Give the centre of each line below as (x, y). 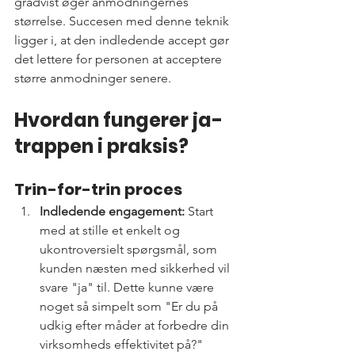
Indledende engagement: (112, 212)
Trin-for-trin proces (98, 190)
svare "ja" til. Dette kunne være (128, 288)
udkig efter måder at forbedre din (136, 326)
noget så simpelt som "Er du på (130, 307)
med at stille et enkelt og (111, 231)
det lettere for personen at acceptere (120, 59)
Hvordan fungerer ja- (118, 120)
